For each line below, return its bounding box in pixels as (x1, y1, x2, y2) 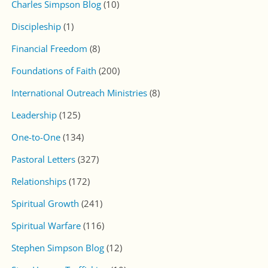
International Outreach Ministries (11, 87, 147, 99)
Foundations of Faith (11, 65, 96, 77)
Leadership (11, 109, 57, 121)
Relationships (11, 175, 66, 188)
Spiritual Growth (11, 197, 79, 210)
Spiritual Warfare (11, 220, 81, 232)
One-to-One (11, 131, 60, 144)
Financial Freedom (11, 42, 87, 55)
